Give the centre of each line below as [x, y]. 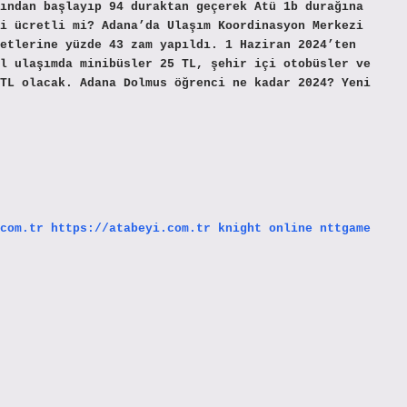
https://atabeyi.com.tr [131, 228]
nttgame [345, 228]
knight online [265, 228]
